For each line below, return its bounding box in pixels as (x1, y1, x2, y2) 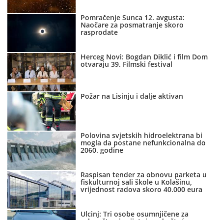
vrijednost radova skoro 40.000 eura (81, 185, 203, 194)
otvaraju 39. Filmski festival (81, 59, 173, 69)
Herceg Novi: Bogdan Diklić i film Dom (81, 52, 208, 62)
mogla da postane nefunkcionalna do (81, 138, 206, 148)
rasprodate (81, 27, 118, 37)
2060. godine (81, 145, 124, 155)
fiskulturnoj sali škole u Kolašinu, (81, 177, 192, 187)
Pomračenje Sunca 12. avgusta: (81, 13, 185, 23)
